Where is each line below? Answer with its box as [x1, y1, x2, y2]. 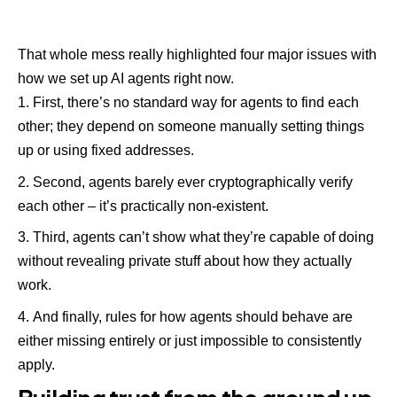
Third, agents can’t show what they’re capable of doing [33, 230, 374, 245]
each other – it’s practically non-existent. [18, 198, 269, 214]
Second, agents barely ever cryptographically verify [33, 174, 353, 190]
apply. [18, 356, 55, 372]
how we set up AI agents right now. [18, 71, 234, 87]
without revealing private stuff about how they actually [18, 253, 352, 269]
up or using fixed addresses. [18, 143, 194, 159]
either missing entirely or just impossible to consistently [18, 332, 362, 348]
